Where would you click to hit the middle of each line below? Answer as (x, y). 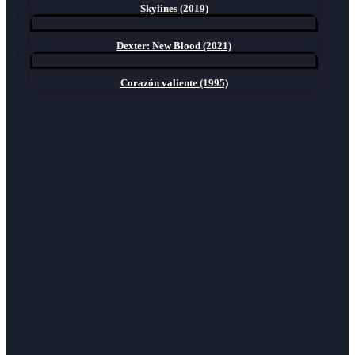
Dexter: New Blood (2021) (174, 45)
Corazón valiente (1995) (174, 82)
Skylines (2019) (174, 8)
